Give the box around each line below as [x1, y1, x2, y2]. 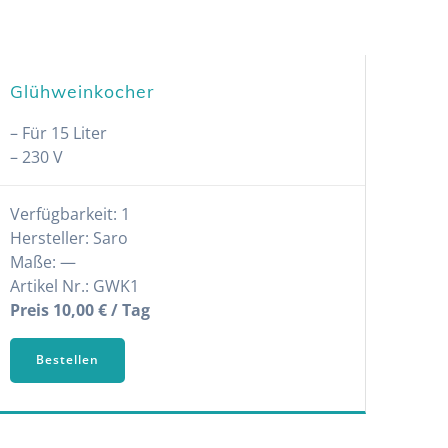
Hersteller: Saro [9, 226, 128, 249]
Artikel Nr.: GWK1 [9, 274, 139, 297]
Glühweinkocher [9, 79, 154, 102]
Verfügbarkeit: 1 [9, 202, 130, 225]
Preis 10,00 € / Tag [9, 298, 150, 321]
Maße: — [9, 250, 76, 273]
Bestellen [35, 351, 99, 369]
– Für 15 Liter [9, 121, 107, 144]
